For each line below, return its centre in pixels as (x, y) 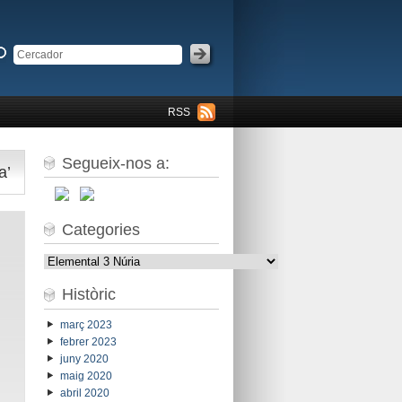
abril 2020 (84, 393)
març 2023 (86, 325)
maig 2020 (86, 376)
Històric (88, 295)
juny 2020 (84, 359)
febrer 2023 (88, 342)
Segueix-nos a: (115, 163)
